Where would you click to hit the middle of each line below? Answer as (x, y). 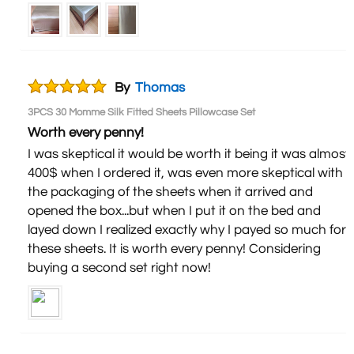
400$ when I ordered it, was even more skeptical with (185, 173)
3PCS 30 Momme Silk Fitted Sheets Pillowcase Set (141, 112)
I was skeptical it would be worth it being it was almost (189, 154)
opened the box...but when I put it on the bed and (174, 211)
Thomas (160, 87)
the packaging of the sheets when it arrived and (170, 192)
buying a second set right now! (119, 267)
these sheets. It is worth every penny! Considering (174, 249)
